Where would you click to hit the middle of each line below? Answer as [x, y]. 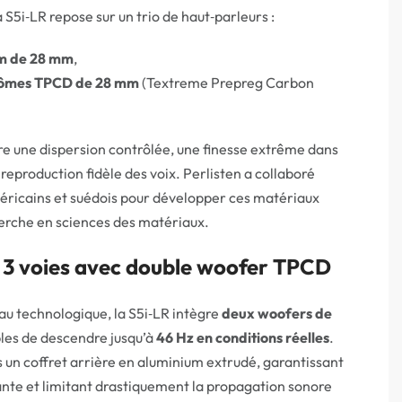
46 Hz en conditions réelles [243, 337]
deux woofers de [277, 313]
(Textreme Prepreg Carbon [227, 83]
